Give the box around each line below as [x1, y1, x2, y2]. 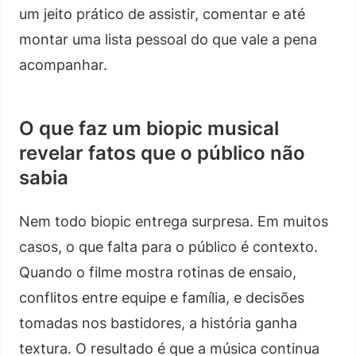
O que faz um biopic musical [19, 116, 279, 140]
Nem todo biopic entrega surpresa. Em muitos [19, 212, 328, 230]
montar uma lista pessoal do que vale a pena [19, 30, 317, 48]
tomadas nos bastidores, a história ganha [19, 314, 297, 331]
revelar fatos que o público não [19, 141, 305, 164]
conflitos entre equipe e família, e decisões [19, 288, 304, 306]
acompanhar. [19, 56, 107, 73]
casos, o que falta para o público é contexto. [19, 238, 318, 255]
